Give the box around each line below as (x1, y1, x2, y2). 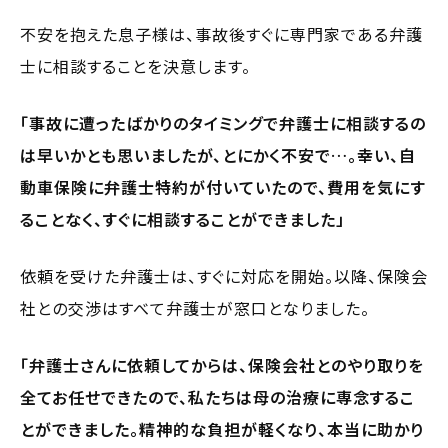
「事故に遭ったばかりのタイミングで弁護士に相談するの (20, 110, 426, 135)
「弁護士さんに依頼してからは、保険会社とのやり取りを (20, 352, 424, 377)
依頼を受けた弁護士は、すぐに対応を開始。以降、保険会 (20, 263, 428, 288)
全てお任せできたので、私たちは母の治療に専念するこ (20, 384, 415, 409)
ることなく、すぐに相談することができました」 (20, 206, 345, 231)
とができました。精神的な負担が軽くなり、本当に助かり (20, 416, 424, 441)
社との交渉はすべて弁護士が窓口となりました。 (20, 295, 370, 320)
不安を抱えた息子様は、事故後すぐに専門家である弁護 (20, 21, 423, 46)
